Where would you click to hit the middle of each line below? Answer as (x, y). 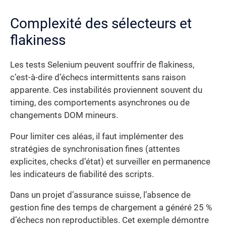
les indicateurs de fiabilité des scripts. (82, 174)
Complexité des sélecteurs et (101, 24)
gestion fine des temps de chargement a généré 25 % (111, 208)
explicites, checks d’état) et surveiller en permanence (110, 161)
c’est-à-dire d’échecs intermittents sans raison (98, 78)
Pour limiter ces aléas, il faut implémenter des (97, 136)
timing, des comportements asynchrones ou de (100, 103)
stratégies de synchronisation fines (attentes (95, 149)
